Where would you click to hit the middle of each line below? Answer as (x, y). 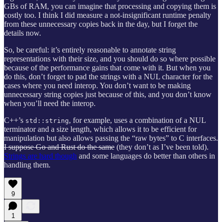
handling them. (27, 165)
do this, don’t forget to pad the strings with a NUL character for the (108, 76)
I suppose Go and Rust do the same (59, 147)
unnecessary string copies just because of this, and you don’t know (108, 94)
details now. (23, 33)
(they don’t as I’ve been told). (162, 147)
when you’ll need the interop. (50, 103)
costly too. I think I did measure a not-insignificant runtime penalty (108, 15)
